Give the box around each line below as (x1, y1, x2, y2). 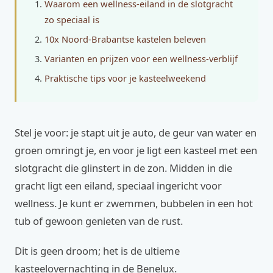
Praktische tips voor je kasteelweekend (44, 72, 206, 84)
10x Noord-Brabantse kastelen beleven (44, 33, 206, 45)
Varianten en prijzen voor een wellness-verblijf (44, 52, 238, 65)
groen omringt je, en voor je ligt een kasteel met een (15, 143, 257, 157)
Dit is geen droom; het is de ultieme (15, 244, 180, 258)
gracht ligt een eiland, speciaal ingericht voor (15, 179, 222, 193)
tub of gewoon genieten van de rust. (15, 214, 183, 228)
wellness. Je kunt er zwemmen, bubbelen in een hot (15, 196, 253, 210)
